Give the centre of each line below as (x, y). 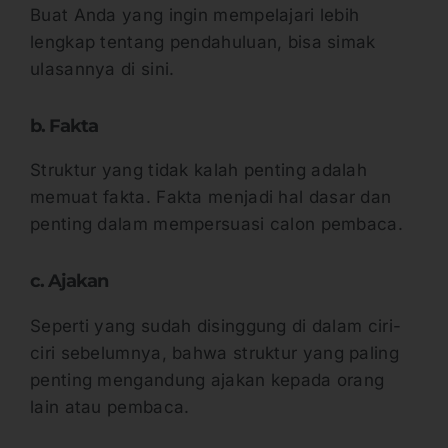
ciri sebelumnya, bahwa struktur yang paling (214, 352)
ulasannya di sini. (105, 68)
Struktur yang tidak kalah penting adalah (198, 170)
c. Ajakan (71, 281)
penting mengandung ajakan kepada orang (207, 379)
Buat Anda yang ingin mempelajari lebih (195, 14)
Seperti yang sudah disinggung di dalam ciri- (216, 325)
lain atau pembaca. (112, 406)
